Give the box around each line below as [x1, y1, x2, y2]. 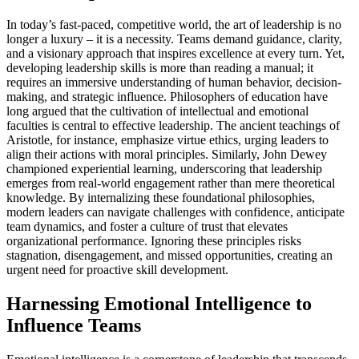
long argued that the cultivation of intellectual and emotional [6, 103, 309, 118]
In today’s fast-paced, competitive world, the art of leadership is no [6, 17, 341, 31]
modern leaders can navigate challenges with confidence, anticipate [6, 204, 345, 219]
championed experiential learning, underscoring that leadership [6, 161, 322, 175]
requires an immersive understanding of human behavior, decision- [6, 75, 341, 89]
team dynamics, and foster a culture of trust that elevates [6, 219, 288, 233]
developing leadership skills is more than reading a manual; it [6, 60, 313, 75]
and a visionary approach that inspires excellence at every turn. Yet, [6, 46, 345, 60]
